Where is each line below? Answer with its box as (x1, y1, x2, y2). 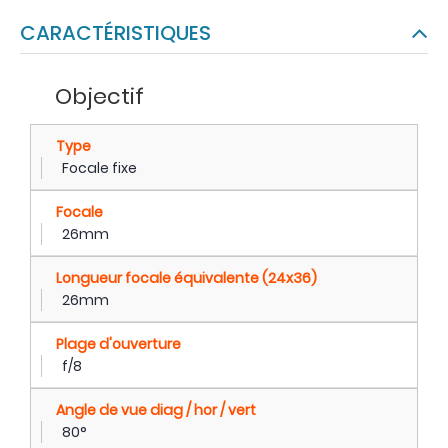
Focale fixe (62, 158, 137, 178)
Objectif (55, 81, 144, 112)
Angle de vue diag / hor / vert (56, 400, 256, 420)
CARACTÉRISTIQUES (36, 19, 211, 47)
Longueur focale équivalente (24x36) (56, 268, 317, 288)
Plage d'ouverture (56, 334, 181, 354)
